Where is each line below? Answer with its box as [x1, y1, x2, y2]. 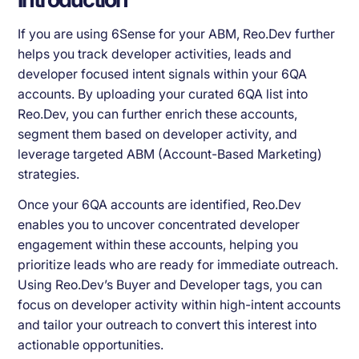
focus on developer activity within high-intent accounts [18, 296, 341, 313]
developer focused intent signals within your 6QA [18, 66, 308, 82]
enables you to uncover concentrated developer [18, 216, 301, 232]
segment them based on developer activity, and [18, 126, 298, 142]
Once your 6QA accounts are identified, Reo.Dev [18, 196, 302, 212]
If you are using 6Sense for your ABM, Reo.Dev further [18, 26, 336, 42]
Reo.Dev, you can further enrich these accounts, [18, 106, 298, 122]
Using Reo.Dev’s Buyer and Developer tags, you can [18, 276, 323, 292]
